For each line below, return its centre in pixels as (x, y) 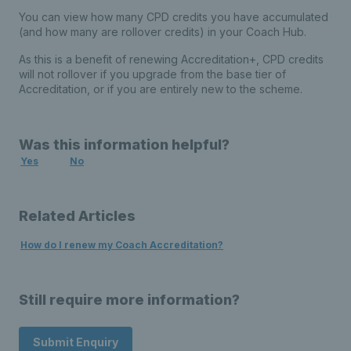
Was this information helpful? (124, 145)
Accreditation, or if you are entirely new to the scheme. (161, 89)
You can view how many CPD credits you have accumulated (174, 17)
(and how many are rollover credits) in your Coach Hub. (163, 32)
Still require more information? (129, 300)
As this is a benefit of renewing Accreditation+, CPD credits (171, 59)
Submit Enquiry (76, 342)
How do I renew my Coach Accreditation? (122, 245)
